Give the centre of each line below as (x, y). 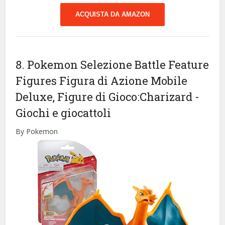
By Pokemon (37, 132)
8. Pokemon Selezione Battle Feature (113, 65)
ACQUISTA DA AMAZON (113, 15)
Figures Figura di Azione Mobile (102, 81)
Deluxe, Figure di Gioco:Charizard (105, 97)
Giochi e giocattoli (64, 113)
